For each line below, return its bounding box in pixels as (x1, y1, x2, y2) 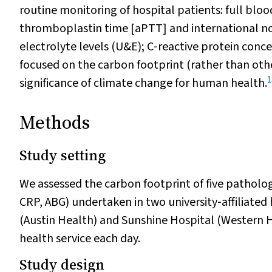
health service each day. (19, 230, 140, 247)
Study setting (19, 145, 106, 165)
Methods (19, 110, 90, 135)
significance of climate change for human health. (19, 75, 267, 92)
